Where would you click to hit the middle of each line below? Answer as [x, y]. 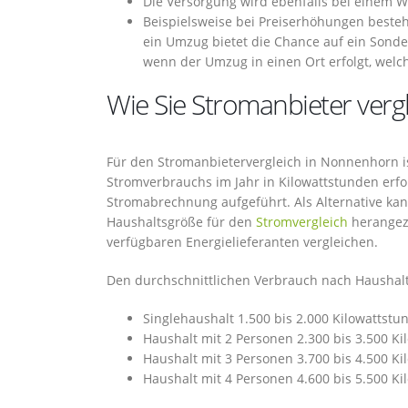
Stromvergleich [302, 222]
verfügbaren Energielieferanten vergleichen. [242, 242]
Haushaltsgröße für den [181, 222]
